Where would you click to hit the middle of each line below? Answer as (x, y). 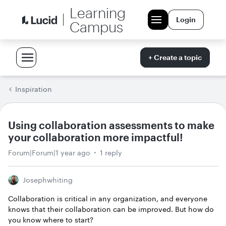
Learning (98, 13)
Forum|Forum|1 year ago (49, 153)
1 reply (111, 153)
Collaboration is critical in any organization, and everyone (108, 199)
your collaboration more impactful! (96, 137)
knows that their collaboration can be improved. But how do (111, 209)
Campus (97, 27)
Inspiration (34, 89)
